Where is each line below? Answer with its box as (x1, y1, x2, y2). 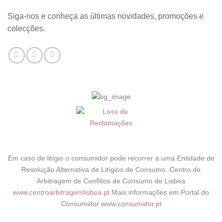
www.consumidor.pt (101, 199, 162, 208)
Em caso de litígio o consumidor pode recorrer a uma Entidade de (7, 154, 215, 162)
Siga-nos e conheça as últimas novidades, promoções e (7, 12, 204, 21)
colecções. (7, 24, 45, 33)
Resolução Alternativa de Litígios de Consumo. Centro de (21, 165, 201, 173)
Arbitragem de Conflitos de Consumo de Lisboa (37, 176, 185, 185)
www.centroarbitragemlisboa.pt (13, 188, 111, 196)
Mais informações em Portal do (111, 188, 209, 196)
